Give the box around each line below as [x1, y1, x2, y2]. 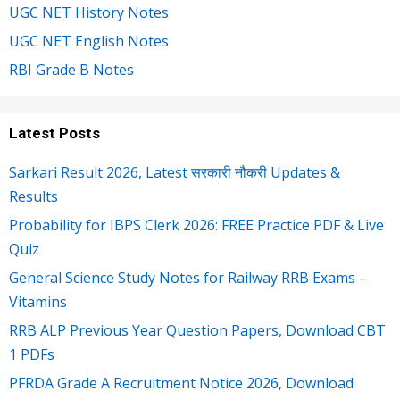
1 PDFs [9, 345, 54, 364]
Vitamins [9, 292, 67, 312]
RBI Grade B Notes [9, 60, 134, 79]
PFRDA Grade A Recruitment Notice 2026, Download [9, 373, 354, 393]
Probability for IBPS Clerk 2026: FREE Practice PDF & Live [9, 215, 384, 235]
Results [9, 187, 58, 206]
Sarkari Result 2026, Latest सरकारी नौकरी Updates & [9, 162, 340, 182]
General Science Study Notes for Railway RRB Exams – [9, 268, 367, 287]
